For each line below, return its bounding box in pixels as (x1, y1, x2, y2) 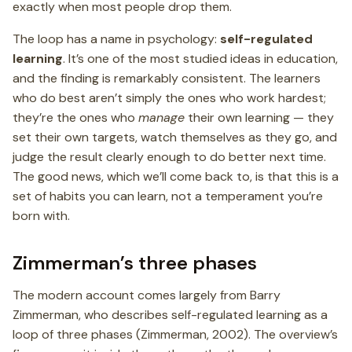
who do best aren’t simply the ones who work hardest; (13, 89, 326, 106)
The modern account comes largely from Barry (13, 286, 280, 303)
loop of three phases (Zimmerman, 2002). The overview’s (13, 325, 338, 343)
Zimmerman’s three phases (13, 250, 257, 275)
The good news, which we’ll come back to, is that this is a (13, 167, 339, 185)
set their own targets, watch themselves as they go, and (13, 128, 337, 145)
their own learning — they (185, 108, 334, 126)
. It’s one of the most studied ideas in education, (63, 49, 338, 67)
